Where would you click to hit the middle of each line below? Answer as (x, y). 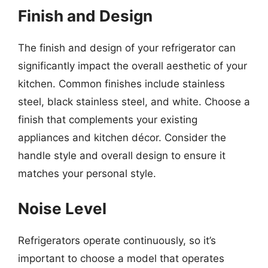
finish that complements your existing (108, 120)
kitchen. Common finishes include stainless (121, 84)
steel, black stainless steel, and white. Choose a (134, 102)
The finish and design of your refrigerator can (127, 48)
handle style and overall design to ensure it (122, 156)
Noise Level (62, 208)
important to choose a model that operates (121, 258)
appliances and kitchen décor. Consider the (122, 138)
